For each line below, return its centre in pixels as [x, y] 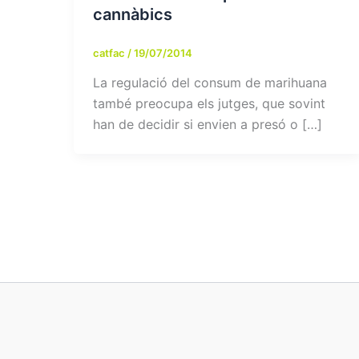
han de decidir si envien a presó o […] [208, 125]
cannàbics [133, 14]
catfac [110, 52]
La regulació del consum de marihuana [210, 83]
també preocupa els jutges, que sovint [209, 104]
